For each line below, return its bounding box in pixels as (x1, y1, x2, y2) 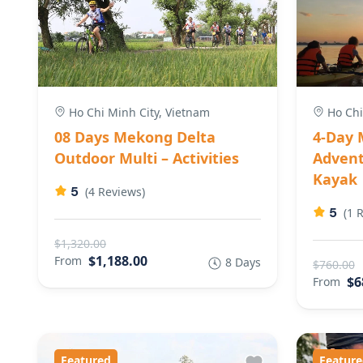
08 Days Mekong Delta (54, 126, 216, 147)
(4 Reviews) (85, 183, 145, 199)
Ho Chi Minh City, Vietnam (66, 104, 210, 120)
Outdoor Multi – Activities (54, 147, 239, 168)
